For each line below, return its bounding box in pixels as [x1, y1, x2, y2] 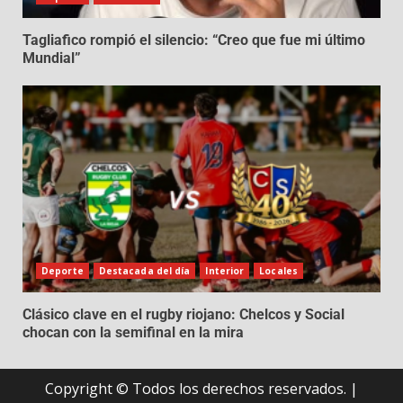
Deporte [41, 264, 84, 278]
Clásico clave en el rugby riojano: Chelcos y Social [22, 306, 345, 324]
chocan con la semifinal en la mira [22, 324, 244, 342]
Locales [259, 264, 298, 278]
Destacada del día [98, 264, 191, 278]
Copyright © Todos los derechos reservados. [45, 379, 350, 399]
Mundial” [22, 49, 81, 67]
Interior [205, 264, 245, 278]
